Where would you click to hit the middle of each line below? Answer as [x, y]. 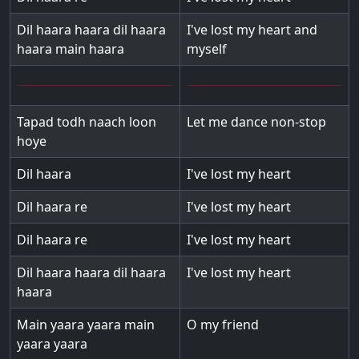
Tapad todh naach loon [87, 122]
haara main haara [71, 49]
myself [207, 49]
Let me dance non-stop [256, 122]
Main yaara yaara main [86, 325]
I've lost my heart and [252, 30]
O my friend [223, 325]
